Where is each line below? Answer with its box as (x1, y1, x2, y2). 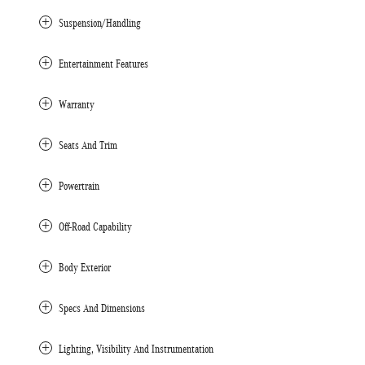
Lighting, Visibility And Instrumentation (59, 342, 213, 355)
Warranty (59, 98, 95, 111)
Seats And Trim (59, 139, 117, 152)
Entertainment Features (59, 57, 148, 70)
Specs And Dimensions (59, 301, 145, 314)
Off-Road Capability (59, 220, 132, 233)
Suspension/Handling (59, 16, 141, 29)
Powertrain (59, 179, 99, 192)
